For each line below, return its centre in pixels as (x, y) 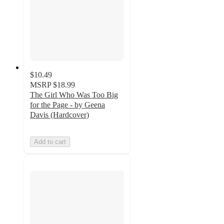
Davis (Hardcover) (59, 115)
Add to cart (50, 142)
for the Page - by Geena (67, 105)
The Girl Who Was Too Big (74, 95)
